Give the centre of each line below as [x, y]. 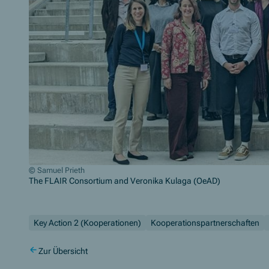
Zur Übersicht [63, 251]
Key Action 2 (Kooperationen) [87, 223]
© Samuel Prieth [57, 171]
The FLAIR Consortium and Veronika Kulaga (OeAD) [125, 181]
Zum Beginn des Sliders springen [94, 192]
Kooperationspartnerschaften [205, 223]
